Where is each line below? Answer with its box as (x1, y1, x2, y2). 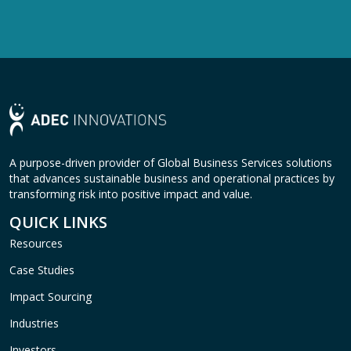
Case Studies (9, 262, 74, 277)
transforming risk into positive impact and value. (9, 186, 252, 201)
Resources (9, 235, 63, 251)
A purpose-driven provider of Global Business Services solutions (9, 154, 332, 170)
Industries (9, 315, 59, 331)
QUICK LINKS (9, 211, 107, 233)
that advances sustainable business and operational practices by (9, 170, 335, 186)
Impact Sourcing (9, 288, 92, 304)
